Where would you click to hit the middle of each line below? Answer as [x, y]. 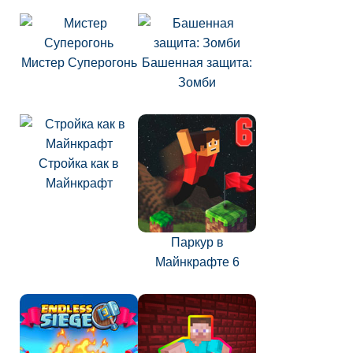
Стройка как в [79, 163]
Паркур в [197, 242]
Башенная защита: [197, 63]
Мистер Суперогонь [79, 63]
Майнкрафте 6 [197, 262]
